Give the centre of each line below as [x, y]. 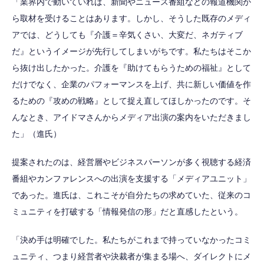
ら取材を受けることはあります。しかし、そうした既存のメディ [131, 19]
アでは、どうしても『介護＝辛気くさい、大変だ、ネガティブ [127, 35]
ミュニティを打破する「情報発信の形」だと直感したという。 [127, 212]
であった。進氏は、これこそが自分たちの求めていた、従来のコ [131, 195]
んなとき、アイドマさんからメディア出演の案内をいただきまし [131, 118]
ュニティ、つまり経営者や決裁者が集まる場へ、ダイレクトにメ [131, 257]
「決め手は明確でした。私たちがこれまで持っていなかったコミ [131, 240]
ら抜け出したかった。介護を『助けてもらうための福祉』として [131, 68]
